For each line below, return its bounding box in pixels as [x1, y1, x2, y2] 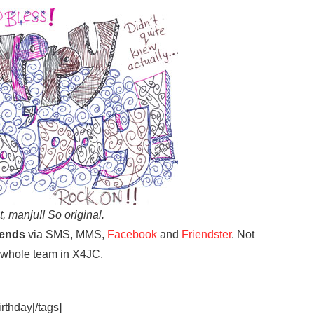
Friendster [182, 228, 231, 240]
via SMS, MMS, [25, 228, 107, 240]
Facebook [107, 228, 157, 240]
